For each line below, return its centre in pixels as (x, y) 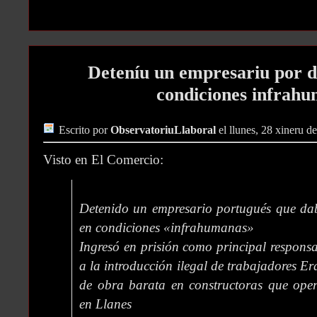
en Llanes (105, 304)
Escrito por (85, 131)
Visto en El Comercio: (103, 160)
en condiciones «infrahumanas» (167, 228)
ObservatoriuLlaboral (163, 131)
